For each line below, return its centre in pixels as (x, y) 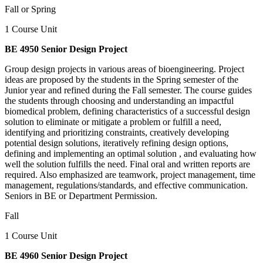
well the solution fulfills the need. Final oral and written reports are (127, 164)
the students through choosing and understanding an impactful (119, 100)
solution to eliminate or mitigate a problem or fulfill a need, (113, 122)
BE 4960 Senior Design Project (66, 255)
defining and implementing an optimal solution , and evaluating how (131, 153)
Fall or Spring (30, 9)
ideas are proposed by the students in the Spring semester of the (122, 79)
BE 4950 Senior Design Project (66, 49)
